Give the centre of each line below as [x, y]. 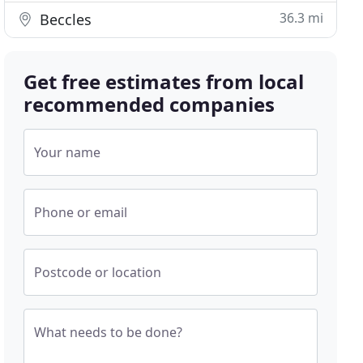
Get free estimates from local [164, 81]
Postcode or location [98, 272]
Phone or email [81, 212]
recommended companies [149, 104]
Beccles [64, 19]
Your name [68, 152]
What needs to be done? [109, 332]
